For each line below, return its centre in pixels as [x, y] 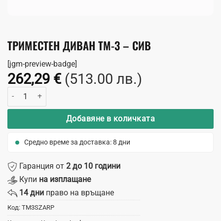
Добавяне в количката [110, 119]
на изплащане [65, 179]
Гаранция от [42, 166]
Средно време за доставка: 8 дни [77, 142]
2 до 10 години [93, 166]
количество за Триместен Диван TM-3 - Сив [76, 92]
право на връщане [79, 192]
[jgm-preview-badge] [42, 64]
